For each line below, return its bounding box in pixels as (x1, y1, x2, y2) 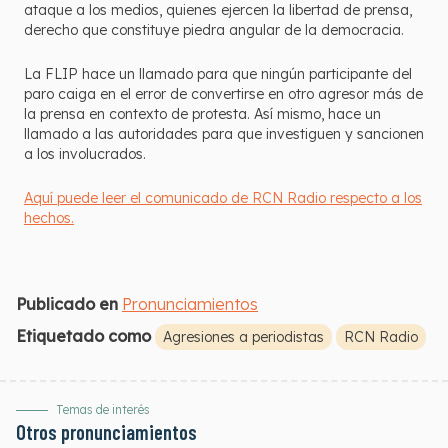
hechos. (24, 209, 74, 227)
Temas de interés (56, 402, 150, 417)
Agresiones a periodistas (163, 328, 324, 346)
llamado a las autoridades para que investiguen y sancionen (24, 125, 424, 143)
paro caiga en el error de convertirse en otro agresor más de (24, 85, 423, 103)
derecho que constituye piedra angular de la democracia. (24, 21, 404, 39)
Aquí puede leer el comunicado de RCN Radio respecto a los (24, 189, 422, 207)
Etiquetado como (16, 326, 151, 346)
